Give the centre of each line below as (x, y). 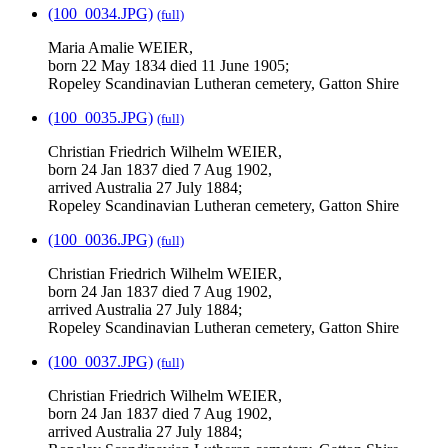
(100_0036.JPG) (100, 240)
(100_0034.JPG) (100, 14)
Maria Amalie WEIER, (120, 48)
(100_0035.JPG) (100, 118)
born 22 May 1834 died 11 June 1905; (168, 66)
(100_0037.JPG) (100, 362)
